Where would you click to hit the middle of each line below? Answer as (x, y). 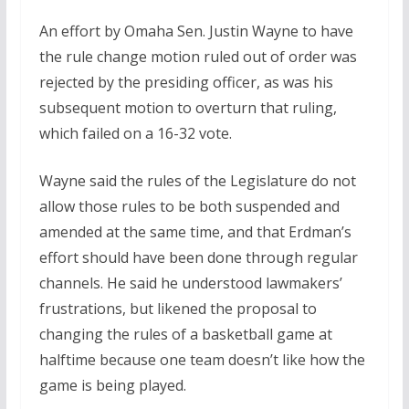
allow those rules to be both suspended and (189, 207)
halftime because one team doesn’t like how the (202, 360)
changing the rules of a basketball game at (185, 335)
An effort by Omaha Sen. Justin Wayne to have (196, 31)
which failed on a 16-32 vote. (135, 134)
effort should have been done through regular (198, 258)
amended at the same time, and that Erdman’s (195, 232)
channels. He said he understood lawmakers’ (190, 283)
